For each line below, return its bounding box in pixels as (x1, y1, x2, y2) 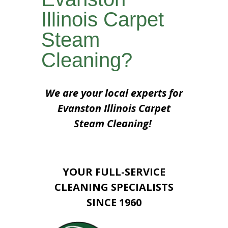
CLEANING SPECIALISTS (54, 180, 174, 194)
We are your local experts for (45, 85, 183, 100)
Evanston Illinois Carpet (57, 101, 170, 115)
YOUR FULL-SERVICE (62, 164, 165, 179)
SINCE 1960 (86, 195, 141, 209)
